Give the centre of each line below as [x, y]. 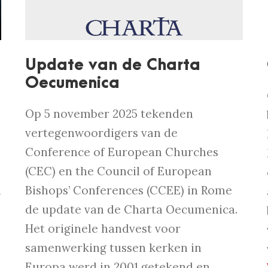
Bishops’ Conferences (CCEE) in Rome [129, 191]
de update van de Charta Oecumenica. [132, 210]
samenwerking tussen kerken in [114, 248]
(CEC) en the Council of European [119, 171]
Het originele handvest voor [103, 229]
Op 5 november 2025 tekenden [109, 114]
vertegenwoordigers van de [102, 133]
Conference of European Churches [122, 152]
